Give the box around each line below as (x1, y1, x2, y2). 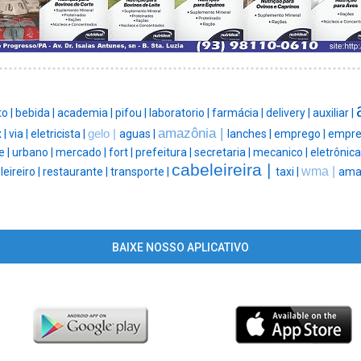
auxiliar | (312, 106, 356, 120)
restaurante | (42, 165, 110, 179)
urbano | (11, 146, 56, 160)
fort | (108, 146, 135, 160)
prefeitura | (135, 146, 194, 160)
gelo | (87, 127, 119, 141)
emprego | (273, 127, 328, 141)
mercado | (55, 146, 109, 160)
